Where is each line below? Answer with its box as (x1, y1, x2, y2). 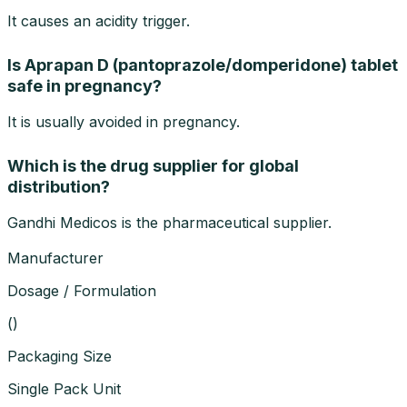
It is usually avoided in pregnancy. (7, 112, 240, 131)
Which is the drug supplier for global (7, 155, 299, 175)
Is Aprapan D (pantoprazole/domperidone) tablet (7, 55, 398, 74)
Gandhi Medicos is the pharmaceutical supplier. (7, 213, 332, 232)
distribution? (7, 176, 110, 196)
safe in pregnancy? (7, 75, 162, 95)
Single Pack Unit (7, 379, 121, 398)
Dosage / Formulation (7, 281, 156, 300)
